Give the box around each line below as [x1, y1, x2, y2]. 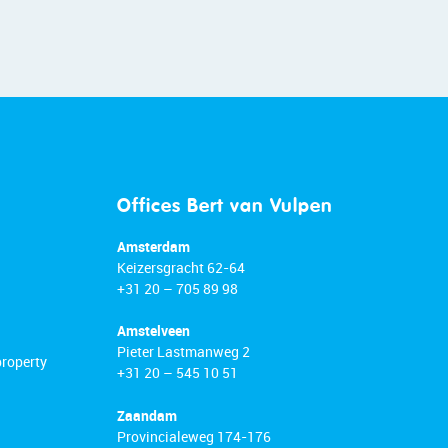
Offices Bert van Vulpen [117, 197, 333, 217]
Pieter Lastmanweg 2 [117, 342, 250, 362]
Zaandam [117, 405, 177, 425]
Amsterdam [117, 236, 190, 256]
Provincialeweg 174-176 [117, 426, 271, 446]
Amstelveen [117, 321, 190, 341]
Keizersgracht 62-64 [117, 257, 245, 277]
